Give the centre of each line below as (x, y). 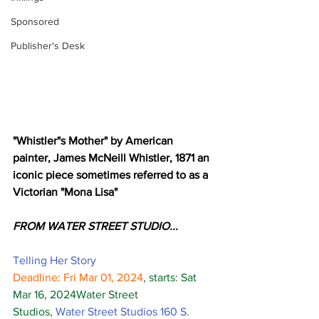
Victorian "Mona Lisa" (65, 192)
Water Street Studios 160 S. (124, 311)
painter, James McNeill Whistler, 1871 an (113, 157)
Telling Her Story (54, 260)
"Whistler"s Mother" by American (94, 140)
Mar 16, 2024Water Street (77, 294)
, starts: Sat (171, 277)
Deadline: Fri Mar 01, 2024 (78, 277)
